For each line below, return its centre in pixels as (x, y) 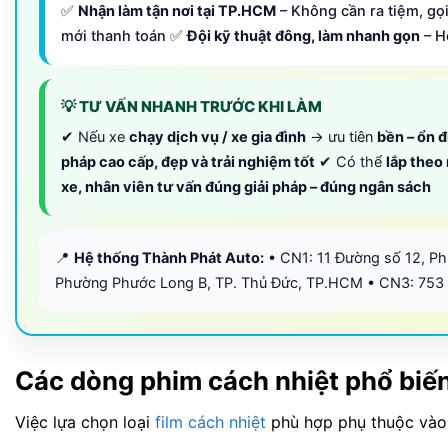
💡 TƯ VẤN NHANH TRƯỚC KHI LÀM (191, 107)
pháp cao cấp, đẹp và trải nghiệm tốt (188, 162)
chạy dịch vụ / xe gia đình (217, 137)
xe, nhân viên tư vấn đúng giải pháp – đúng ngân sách (246, 187)
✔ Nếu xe (95, 137)
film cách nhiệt (210, 421)
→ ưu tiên (341, 137)
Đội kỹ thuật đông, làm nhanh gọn (303, 36)
